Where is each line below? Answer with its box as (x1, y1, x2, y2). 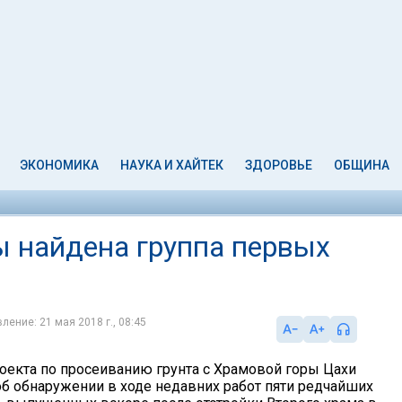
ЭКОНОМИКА (20, 158, 100, 172)
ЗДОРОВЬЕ (244, 158, 312, 172)
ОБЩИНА (333, 158, 389, 172)
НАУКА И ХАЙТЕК (120, 158, 224, 172)
